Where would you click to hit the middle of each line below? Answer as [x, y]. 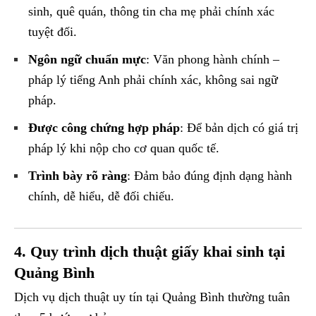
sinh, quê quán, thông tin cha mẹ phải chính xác [151, 12]
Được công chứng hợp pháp [104, 128]
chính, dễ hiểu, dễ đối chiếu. [101, 196]
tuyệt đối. [53, 32]
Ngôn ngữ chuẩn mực [87, 60]
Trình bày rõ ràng [78, 176]
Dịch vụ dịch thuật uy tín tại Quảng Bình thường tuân [152, 297]
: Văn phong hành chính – [213, 60]
